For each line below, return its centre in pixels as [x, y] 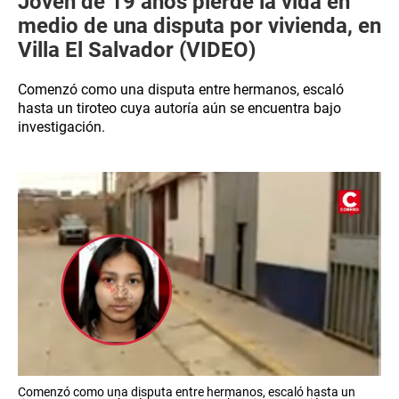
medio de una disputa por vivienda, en [199, 26]
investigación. [61, 127]
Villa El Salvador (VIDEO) [137, 50]
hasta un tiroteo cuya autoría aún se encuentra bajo [179, 108]
